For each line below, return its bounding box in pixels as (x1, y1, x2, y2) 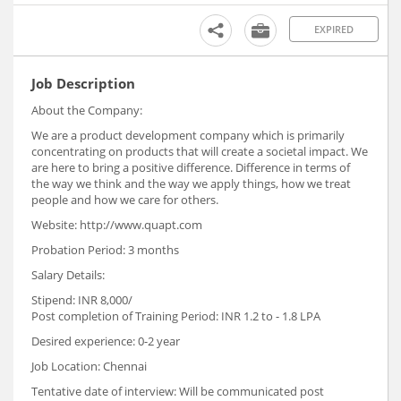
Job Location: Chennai (31, 357, 147, 374)
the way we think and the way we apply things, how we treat (31, 175, 351, 192)
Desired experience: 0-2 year (31, 332, 180, 349)
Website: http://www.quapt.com (31, 216, 202, 233)
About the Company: (31, 101, 142, 118)
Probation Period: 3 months (31, 241, 179, 258)
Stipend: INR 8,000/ (31, 291, 132, 308)
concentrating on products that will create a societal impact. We (31, 142, 368, 159)
